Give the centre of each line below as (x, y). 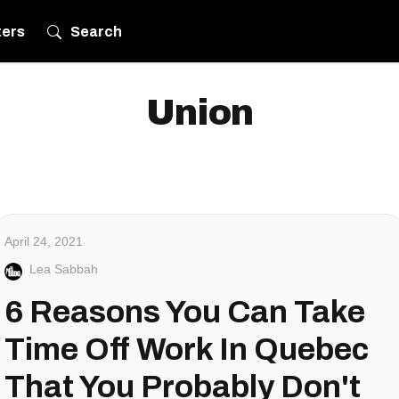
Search (97, 31)
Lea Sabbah (64, 269)
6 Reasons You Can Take (185, 312)
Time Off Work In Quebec (187, 349)
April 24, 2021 (44, 241)
